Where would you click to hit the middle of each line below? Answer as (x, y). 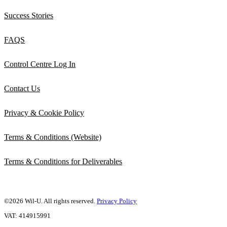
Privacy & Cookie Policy (44, 113)
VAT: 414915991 (27, 215)
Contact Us (22, 89)
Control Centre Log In (40, 64)
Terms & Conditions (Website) (53, 137)
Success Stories (29, 16)
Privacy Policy (117, 201)
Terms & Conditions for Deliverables (63, 162)
